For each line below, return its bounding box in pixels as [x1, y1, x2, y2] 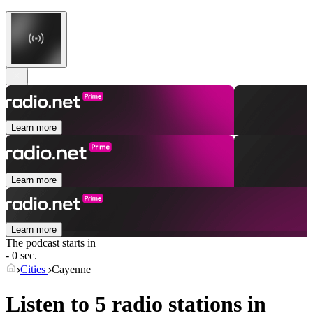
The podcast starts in [6, 237, 96, 249]
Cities [20, 263, 48, 276]
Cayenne [52, 263, 91, 276]
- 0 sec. [6, 249, 37, 262]
